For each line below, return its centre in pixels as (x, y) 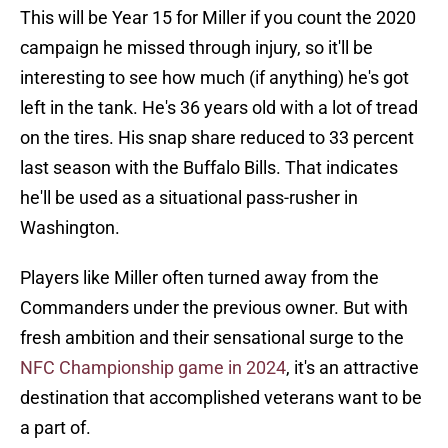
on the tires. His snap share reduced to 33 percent (217, 138)
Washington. (70, 228)
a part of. (55, 428)
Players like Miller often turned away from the (199, 278)
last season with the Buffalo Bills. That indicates (209, 168)
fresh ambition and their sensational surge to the (212, 338)
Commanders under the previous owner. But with (214, 308)
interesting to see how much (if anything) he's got (214, 78)
